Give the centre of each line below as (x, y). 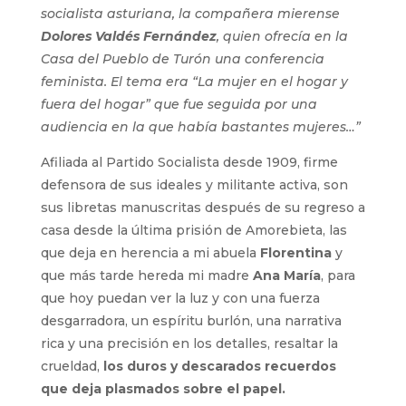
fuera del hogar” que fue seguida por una (179, 105)
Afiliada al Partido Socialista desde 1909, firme (189, 163)
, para (338, 276)
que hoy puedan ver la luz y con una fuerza (180, 299)
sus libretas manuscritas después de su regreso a (203, 208)
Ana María (286, 276)
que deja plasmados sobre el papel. (163, 389)
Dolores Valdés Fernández (128, 37)
